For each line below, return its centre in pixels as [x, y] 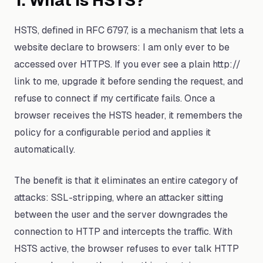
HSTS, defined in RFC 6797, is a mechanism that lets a [129, 30]
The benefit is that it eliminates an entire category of [126, 181]
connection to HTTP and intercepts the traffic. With [123, 232]
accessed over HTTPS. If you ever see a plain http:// [127, 64]
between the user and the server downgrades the [121, 215]
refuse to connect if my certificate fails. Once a [114, 98]
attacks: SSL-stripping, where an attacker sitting [119, 198]
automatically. [45, 149]
